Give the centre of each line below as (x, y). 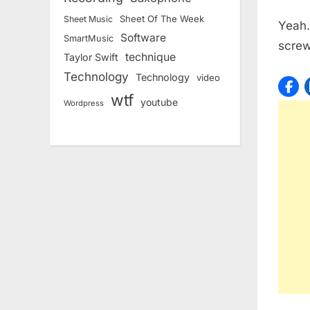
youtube (159, 102)
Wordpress (84, 103)
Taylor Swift (91, 57)
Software (143, 38)
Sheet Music (88, 19)
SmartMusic (89, 39)
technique (151, 57)
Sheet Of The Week (162, 19)
